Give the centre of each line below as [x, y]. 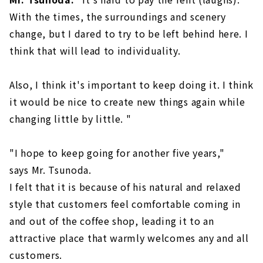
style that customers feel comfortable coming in [125, 203]
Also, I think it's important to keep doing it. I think [131, 84]
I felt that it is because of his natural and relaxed [125, 186]
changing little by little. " [70, 118]
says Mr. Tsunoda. [50, 169]
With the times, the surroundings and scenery [118, 16]
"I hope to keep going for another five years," [117, 152]
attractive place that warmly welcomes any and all [129, 237]
